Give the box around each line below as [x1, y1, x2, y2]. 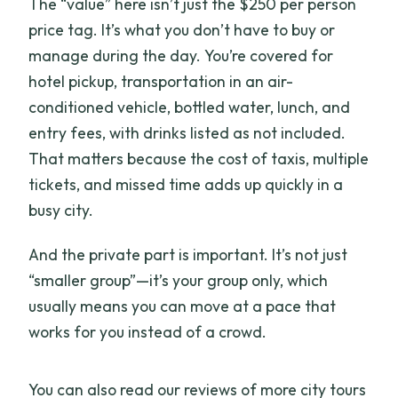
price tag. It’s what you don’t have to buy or [28, 19, 336, 40]
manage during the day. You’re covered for [28, 44, 334, 66]
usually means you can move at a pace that [28, 295, 337, 316]
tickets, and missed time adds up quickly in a [28, 173, 344, 195]
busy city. [28, 199, 94, 220]
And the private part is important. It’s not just [28, 243, 348, 265]
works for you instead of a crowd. [28, 321, 267, 342]
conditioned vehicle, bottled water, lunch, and [28, 96, 351, 117]
